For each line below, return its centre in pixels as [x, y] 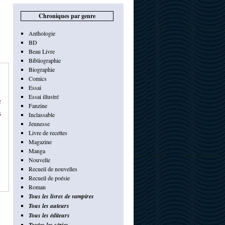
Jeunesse [39, 124]
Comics [37, 78]
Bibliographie [44, 60]
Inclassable [41, 115]
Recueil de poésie [49, 178]
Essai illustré [43, 96]
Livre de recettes [48, 133]
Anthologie [42, 33]
